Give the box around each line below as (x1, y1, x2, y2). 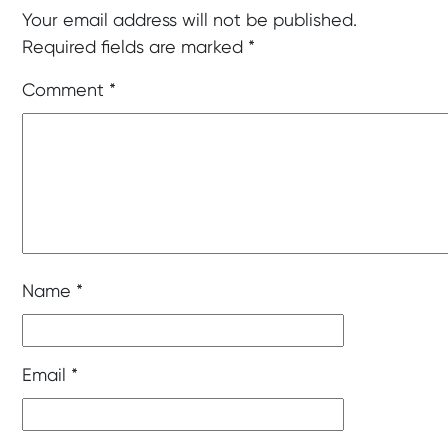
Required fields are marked (22, 39, 249, 58)
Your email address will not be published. (22, 12, 358, 31)
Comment (22, 82, 110, 101)
